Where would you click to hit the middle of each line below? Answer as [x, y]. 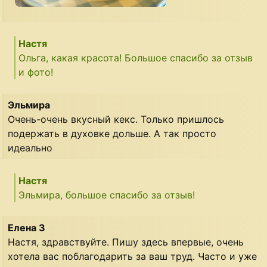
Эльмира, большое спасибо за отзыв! [107, 195]
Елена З [27, 228]
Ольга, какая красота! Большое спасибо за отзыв [136, 58]
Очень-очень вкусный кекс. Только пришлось [116, 119]
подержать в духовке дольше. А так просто [112, 134]
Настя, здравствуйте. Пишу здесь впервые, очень [126, 242]
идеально [30, 148]
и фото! [36, 72]
